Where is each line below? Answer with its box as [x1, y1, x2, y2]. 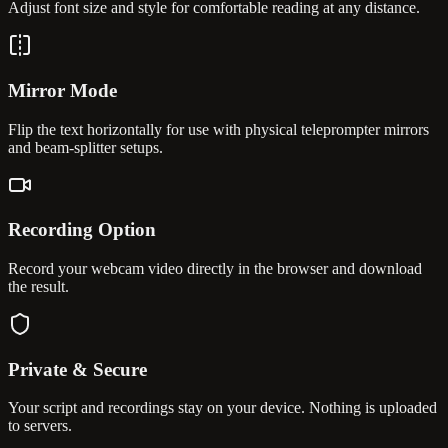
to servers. [8, 417, 72, 435]
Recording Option [8, 219, 156, 241]
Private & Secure [8, 358, 147, 380]
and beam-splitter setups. [8, 138, 163, 156]
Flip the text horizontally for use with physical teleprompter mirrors [8, 120, 429, 138]
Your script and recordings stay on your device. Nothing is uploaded [8, 399, 437, 417]
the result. [8, 277, 69, 295]
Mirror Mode [8, 79, 117, 101]
